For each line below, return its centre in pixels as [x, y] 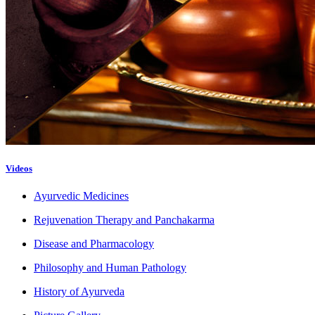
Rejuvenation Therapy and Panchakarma [124, 220]
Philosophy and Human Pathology [110, 268]
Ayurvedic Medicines [81, 196]
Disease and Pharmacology [94, 244]
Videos [19, 168]
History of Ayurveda [79, 292]
